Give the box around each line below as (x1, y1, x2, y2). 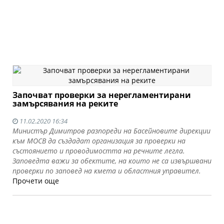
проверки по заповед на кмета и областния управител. (12, 166, 201, 175)
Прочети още (12, 176, 59, 185)
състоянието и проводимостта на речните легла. (12, 146, 185, 155)
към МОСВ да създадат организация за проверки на (12, 136, 185, 145)
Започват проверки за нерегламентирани (12, 89, 191, 100)
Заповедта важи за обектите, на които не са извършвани (12, 156, 211, 165)
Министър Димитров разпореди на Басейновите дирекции (12, 126, 210, 135)
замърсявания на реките (12, 98, 118, 109)
